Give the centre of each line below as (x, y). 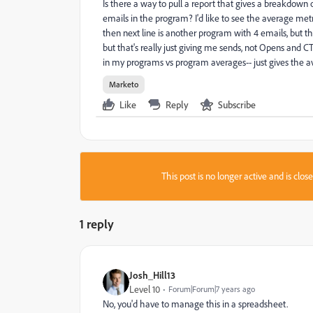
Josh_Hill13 (152, 275)
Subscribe (237, 104)
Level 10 (145, 289)
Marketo (124, 84)
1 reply (97, 224)
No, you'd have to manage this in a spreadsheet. (195, 304)
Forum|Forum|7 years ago (212, 289)
